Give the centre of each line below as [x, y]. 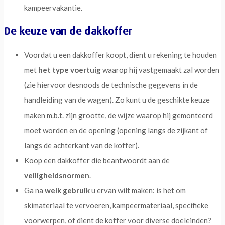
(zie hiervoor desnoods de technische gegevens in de [111, 85]
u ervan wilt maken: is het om [138, 191]
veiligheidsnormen [57, 176]
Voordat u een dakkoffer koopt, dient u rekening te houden [121, 55]
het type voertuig [70, 70]
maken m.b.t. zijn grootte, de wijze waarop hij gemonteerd [119, 115]
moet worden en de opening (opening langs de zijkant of [116, 130]
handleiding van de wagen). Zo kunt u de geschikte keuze [117, 100]
